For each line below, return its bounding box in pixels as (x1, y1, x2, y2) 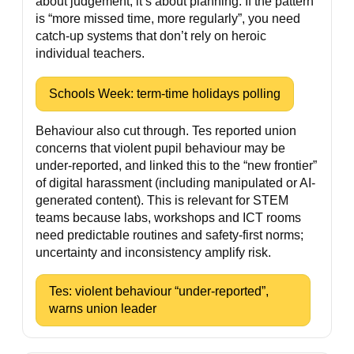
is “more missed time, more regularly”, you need (36, 12, 300, 25)
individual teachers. (36, 47, 145, 60)
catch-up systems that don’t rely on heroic (36, 29, 266, 43)
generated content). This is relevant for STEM (36, 194, 288, 207)
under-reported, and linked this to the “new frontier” (36, 159, 317, 172)
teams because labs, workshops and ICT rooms (36, 211, 301, 224)
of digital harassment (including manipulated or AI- (36, 176, 315, 190)
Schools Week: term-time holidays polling (49, 87, 281, 100)
